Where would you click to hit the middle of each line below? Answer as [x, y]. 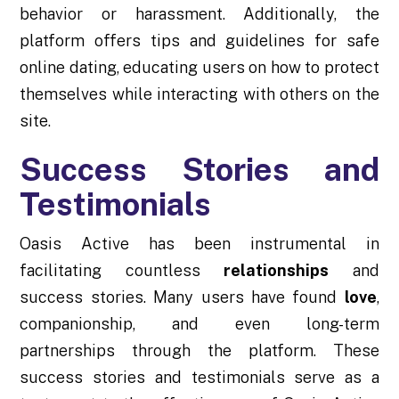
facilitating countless [122, 270]
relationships [277, 270]
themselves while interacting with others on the [199, 94]
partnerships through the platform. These [199, 350]
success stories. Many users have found [182, 297]
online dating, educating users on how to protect [199, 67]
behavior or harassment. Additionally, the [199, 13]
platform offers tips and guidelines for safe [199, 40]
